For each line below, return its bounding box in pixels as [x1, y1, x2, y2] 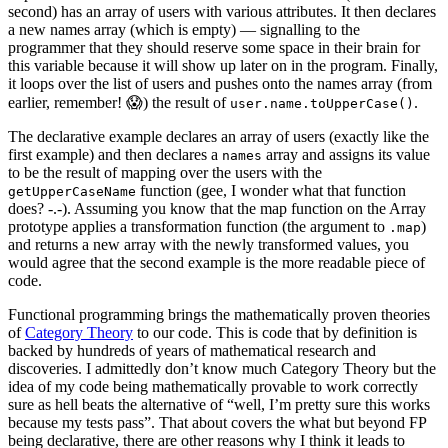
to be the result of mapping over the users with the [8, 163, 322, 181]
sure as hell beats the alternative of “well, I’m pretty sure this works [8, 395, 430, 413]
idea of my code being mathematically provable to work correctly [8, 377, 418, 395]
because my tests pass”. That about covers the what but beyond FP [8, 413, 426, 431]
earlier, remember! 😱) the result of [8, 93, 230, 111]
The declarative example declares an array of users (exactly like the [8, 127, 429, 145]
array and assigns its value [262, 145, 430, 163]
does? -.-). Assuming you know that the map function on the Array [8, 199, 426, 217]
